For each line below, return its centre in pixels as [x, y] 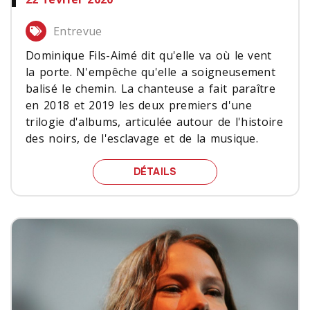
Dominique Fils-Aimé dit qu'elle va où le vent [149, 55]
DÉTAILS [155, 171]
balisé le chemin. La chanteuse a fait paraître [151, 88]
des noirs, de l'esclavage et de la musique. [142, 138]
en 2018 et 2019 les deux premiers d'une [139, 105]
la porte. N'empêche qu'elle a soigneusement [151, 72]
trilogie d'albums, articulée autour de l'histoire [154, 121]
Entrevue [78, 31]
